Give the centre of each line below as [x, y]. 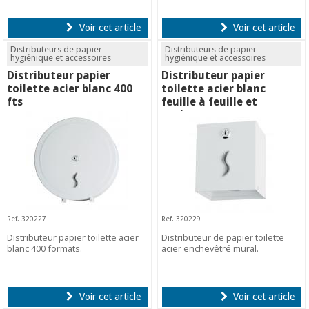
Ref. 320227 [27, 219]
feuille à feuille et [210, 102]
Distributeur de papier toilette [223, 237]
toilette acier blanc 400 [70, 89]
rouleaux [186, 115]
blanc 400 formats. [45, 248]
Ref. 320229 [181, 219]
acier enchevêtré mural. [210, 248]
